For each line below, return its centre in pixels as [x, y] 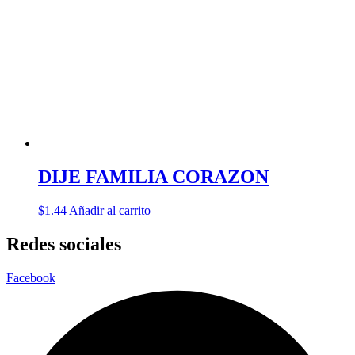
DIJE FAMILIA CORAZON [153, 176]
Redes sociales [64, 244]
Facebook [31, 277]
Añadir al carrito [110, 210]
